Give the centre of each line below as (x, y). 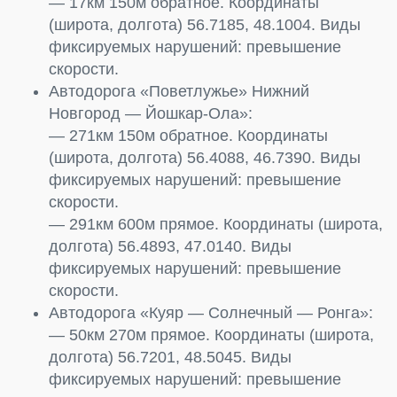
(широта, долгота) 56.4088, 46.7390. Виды (205, 157)
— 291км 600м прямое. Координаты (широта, (216, 224)
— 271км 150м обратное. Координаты (188, 135)
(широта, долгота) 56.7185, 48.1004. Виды (205, 24)
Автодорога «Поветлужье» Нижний (179, 91)
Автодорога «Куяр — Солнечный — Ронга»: (211, 312)
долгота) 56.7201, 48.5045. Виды (170, 357)
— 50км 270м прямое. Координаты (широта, (211, 335)
